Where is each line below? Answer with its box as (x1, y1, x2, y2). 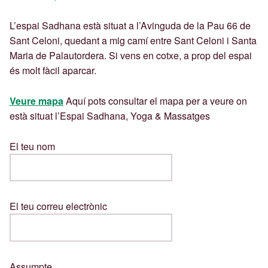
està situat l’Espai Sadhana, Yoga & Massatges (10, 108, 210, 123)
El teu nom (10, 139, 55, 153)
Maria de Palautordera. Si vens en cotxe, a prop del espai (10, 48, 252, 62)
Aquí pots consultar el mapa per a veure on (63, 93, 247, 108)
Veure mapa (10, 93, 63, 108)
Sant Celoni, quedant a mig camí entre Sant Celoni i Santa (10, 33, 257, 47)
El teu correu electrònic (10, 199, 107, 214)
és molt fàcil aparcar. (10, 63, 96, 77)
